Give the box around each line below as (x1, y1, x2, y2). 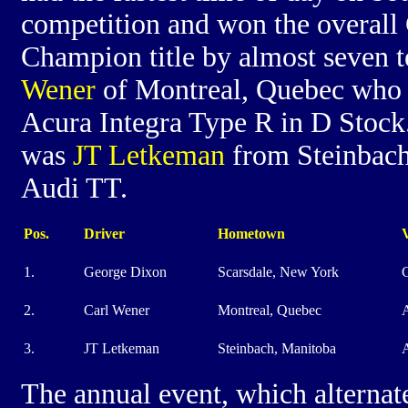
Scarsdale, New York (218, 264, 339, 280)
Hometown (218, 226, 285, 241)
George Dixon (84, 264, 167, 280)
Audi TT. (21, 172, 127, 204)
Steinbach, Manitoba (218, 341, 336, 356)
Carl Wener (84, 302, 149, 318)
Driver (84, 226, 125, 241)
